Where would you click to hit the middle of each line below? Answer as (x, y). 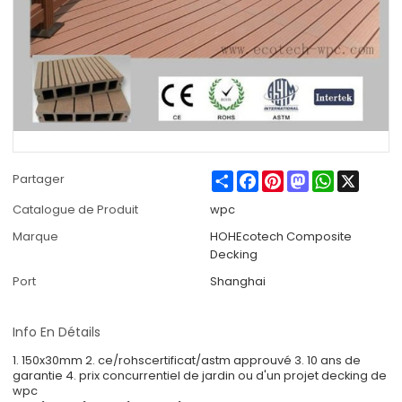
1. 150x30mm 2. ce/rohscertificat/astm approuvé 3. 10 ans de (187, 360)
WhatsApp (364, 178)
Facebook (288, 178)
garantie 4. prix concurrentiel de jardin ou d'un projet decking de (200, 375)
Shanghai (237, 282)
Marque (36, 237)
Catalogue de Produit (76, 210)
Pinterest (309, 178)
